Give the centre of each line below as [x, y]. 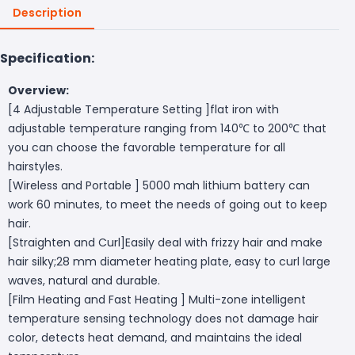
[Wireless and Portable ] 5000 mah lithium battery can [159, 185]
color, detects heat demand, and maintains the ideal [155, 337]
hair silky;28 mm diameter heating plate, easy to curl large [169, 261]
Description [47, 12]
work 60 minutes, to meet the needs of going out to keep [168, 204]
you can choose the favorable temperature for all [147, 147]
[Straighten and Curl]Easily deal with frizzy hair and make [165, 242]
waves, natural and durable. [84, 280]
